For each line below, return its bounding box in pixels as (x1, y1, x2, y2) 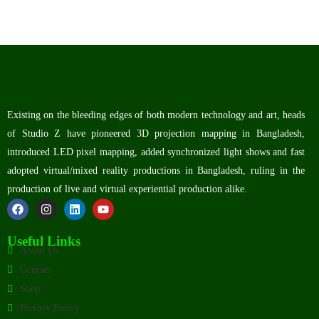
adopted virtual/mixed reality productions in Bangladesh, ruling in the (7, 165, 305, 176)
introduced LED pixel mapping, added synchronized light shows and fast (7, 147, 305, 157)
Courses (20, 264, 51, 275)
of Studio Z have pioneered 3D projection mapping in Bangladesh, (7, 128, 305, 139)
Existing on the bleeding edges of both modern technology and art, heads (7, 110, 305, 120)
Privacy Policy (20, 303, 79, 313)
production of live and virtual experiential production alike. (7, 184, 247, 194)
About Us (20, 245, 58, 256)
